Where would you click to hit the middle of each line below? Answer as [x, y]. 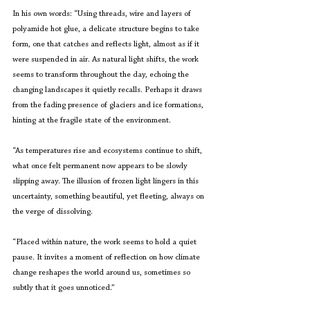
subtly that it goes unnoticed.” [64, 288]
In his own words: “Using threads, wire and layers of [103, 14]
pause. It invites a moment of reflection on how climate [107, 257]
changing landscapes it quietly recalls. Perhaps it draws [108, 90]
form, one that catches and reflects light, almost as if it [107, 44]
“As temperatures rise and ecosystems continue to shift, [108, 151]
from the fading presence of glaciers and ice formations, [109, 105]
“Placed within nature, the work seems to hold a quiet [106, 242]
